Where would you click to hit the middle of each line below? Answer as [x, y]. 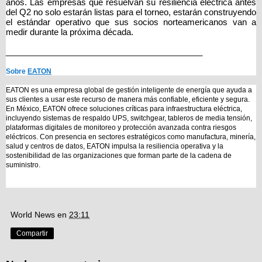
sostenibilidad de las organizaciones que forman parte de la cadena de [119, 156]
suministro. [23, 165]
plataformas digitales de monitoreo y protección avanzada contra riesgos [121, 128]
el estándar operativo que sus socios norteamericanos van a [131, 23]
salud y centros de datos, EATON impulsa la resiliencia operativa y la [115, 146]
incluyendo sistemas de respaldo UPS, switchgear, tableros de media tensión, [129, 118]
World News [33, 215]
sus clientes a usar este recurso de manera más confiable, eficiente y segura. [128, 100]
